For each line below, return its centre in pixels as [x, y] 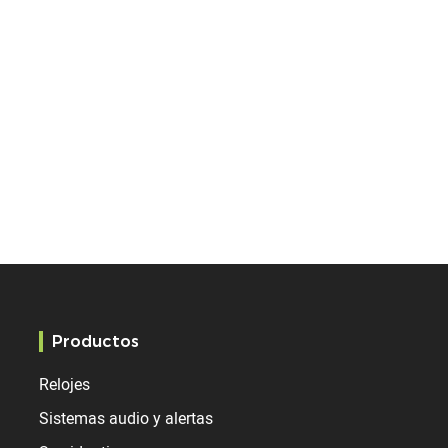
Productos [95, 342]
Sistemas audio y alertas [126, 418]
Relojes [65, 384]
